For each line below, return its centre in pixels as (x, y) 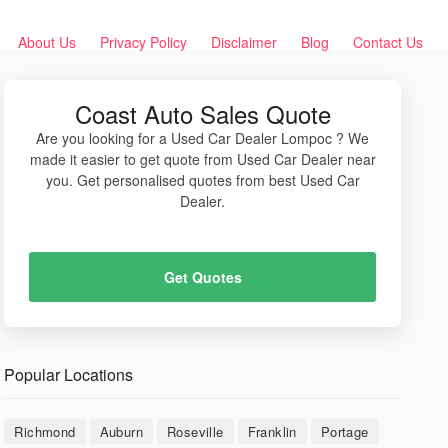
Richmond (45, 431)
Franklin (272, 431)
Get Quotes (202, 277)
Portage (344, 431)
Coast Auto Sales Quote (202, 113)
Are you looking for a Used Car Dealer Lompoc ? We (203, 138)
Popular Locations (69, 374)
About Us (47, 42)
